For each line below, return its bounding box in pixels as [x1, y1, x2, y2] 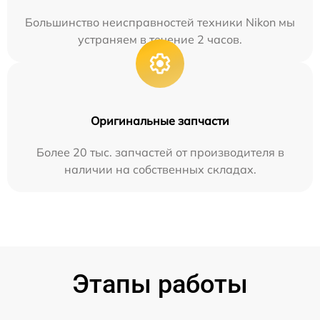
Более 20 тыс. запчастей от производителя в [36, 145, 284, 159]
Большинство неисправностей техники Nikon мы [25, 15, 295, 29]
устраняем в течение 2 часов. [78, 32, 242, 46]
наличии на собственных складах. [64, 162, 256, 176]
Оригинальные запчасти [91, 114, 229, 128]
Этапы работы [72, 269, 248, 299]
